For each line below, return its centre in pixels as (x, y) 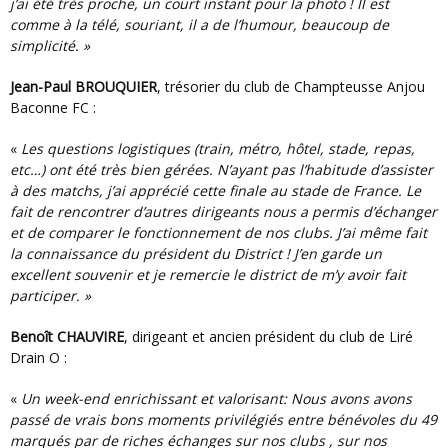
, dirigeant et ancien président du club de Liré (268, 337)
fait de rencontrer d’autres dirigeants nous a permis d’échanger (223, 212)
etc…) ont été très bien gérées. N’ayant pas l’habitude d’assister (221, 170)
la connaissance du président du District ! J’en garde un (196, 254)
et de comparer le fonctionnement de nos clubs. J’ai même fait (218, 233)
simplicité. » (50, 46)
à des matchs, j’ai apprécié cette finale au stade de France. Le (215, 191)
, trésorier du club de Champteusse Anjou (291, 87)
